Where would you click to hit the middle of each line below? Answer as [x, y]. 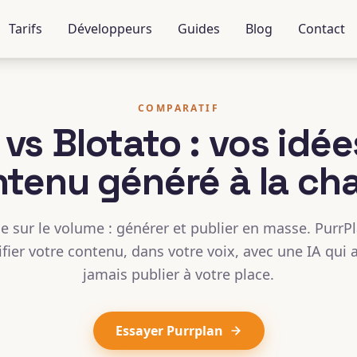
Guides [199, 29]
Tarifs [25, 29]
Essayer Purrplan [169, 331]
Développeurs [110, 29]
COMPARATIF [178, 108]
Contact [322, 29]
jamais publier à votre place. [178, 274]
